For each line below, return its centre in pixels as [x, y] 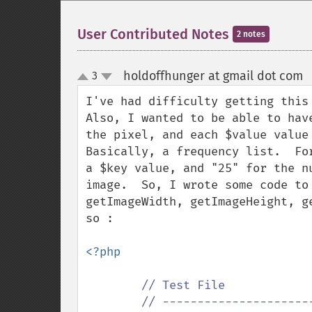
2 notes [251, 34]
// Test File [183, 285]
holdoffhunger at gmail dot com [213, 76]
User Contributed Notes [155, 34]
